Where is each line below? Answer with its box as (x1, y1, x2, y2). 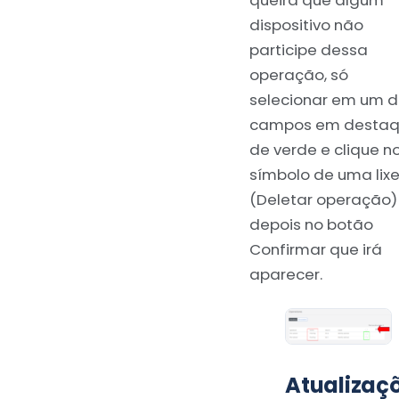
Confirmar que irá (249, 238, 382, 260)
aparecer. (249, 263, 322, 285)
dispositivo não (249, 13, 363, 36)
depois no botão (249, 213, 373, 235)
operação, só (249, 63, 348, 85)
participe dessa (249, 38, 368, 61)
